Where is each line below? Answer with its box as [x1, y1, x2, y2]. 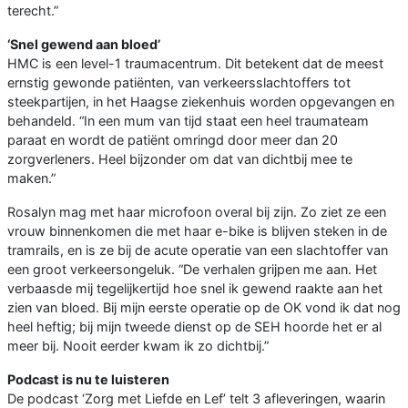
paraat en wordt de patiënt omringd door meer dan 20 [7, 132, 338, 148]
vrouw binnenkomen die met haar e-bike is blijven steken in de [7, 223, 387, 240]
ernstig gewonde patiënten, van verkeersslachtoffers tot [7, 75, 351, 91]
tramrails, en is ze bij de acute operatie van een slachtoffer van [7, 242, 388, 259]
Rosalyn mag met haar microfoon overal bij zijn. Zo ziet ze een [7, 204, 386, 220]
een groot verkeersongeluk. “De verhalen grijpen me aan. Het [7, 261, 377, 278]
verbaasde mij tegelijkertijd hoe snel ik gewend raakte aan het [7, 280, 382, 297]
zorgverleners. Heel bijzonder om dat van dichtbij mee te [7, 151, 352, 168]
